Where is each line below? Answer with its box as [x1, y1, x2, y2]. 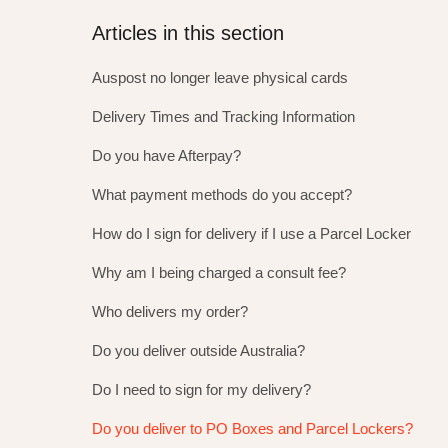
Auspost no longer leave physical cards [92, 69, 348, 86]
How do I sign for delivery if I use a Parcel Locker [92, 225, 411, 242]
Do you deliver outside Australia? [92, 342, 305, 359]
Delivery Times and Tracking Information [92, 108, 355, 125]
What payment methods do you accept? [92, 186, 352, 203]
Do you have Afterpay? [92, 147, 241, 164]
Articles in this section [92, 22, 284, 44]
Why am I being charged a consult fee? [92, 264, 346, 281]
